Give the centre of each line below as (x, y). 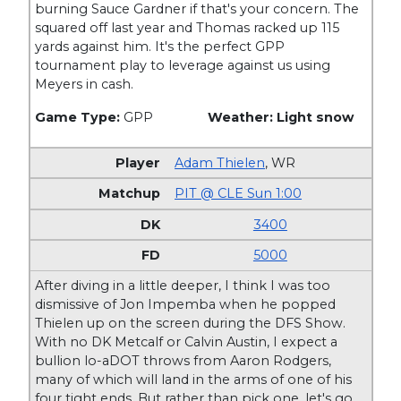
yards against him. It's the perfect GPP (160, 47)
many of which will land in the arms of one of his (194, 379)
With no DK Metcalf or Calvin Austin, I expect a (187, 341)
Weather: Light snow (280, 118)
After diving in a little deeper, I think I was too (183, 285)
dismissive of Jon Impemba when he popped (186, 304)
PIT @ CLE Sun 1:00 (239, 194)
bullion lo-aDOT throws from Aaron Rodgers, (183, 360)
